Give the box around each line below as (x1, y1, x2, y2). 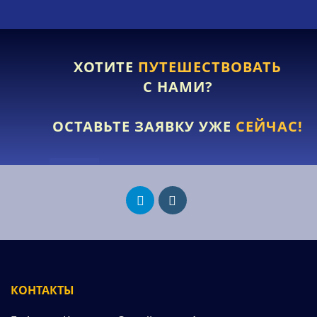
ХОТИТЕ (74, 57, 134, 76)
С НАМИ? (142, 76, 213, 96)
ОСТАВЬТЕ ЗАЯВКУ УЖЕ (52, 116, 232, 136)
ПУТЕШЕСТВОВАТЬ (134, 57, 282, 76)
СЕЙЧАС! (231, 116, 304, 136)
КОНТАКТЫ (11, 282, 74, 298)
